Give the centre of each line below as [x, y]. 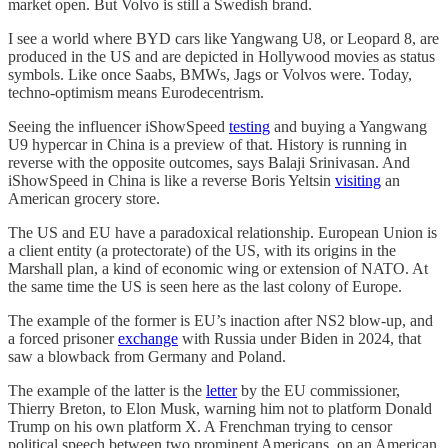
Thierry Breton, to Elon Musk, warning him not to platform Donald [220, 408]
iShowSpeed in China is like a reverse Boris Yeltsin [171, 180]
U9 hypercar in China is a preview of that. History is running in [207, 144]
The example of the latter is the [107, 390]
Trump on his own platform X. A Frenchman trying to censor [200, 426]
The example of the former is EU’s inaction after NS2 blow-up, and [220, 320]
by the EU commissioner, [318, 390]
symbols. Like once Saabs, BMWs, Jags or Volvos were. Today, [210, 74]
